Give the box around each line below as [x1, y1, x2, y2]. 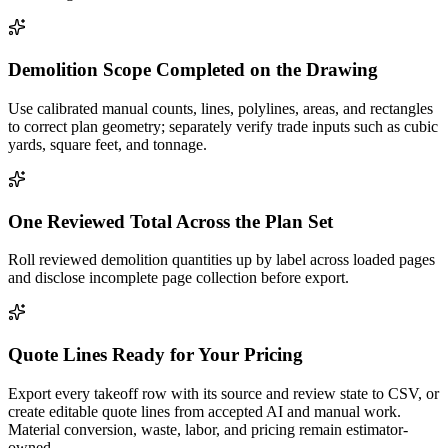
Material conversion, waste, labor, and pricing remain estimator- [8, 420, 408, 438]
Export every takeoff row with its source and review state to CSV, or [8, 384, 439, 402]
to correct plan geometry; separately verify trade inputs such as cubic [8, 117, 438, 135]
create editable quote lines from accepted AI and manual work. [8, 402, 401, 420]
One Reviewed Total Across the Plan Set [8, 210, 333, 232]
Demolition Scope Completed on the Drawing [8, 59, 378, 81]
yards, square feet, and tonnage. [8, 135, 207, 153]
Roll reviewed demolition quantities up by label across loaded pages [8, 251, 435, 269]
